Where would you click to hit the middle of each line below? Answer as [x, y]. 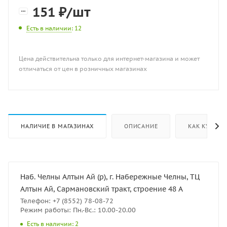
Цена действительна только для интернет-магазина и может [109, 59]
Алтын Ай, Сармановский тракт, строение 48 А [102, 189]
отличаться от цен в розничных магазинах [83, 69]
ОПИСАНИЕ [141, 126]
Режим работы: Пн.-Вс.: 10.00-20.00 [78, 210]
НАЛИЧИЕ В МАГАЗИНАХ [58, 126]
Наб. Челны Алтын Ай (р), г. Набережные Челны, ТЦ [110, 177]
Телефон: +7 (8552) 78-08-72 [67, 201]
